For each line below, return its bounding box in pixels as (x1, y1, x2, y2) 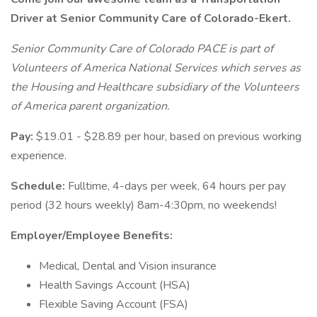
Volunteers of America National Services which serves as (11, 60, 301, 76)
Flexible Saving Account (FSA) (39, 296, 191, 312)
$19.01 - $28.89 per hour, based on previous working (36, 129, 301, 144)
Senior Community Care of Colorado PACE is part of (11, 41, 273, 57)
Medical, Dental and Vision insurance (39, 258, 217, 274)
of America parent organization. (11, 98, 170, 114)
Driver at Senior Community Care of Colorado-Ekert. (11, 11, 294, 26)
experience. (11, 148, 67, 163)
